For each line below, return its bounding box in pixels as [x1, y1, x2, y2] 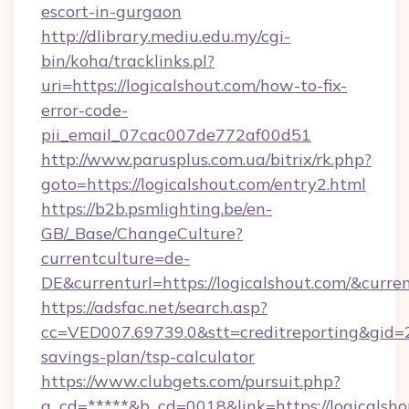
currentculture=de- [41, 247, 190, 268]
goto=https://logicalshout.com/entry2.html [41, 173, 366, 194]
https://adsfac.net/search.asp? [41, 297, 267, 318]
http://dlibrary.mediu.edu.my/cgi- [41, 26, 290, 47]
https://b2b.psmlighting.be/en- [41, 198, 272, 219]
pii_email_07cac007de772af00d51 [41, 124, 311, 145]
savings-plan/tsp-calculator [41, 346, 255, 367]
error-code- [41, 100, 128, 121]
